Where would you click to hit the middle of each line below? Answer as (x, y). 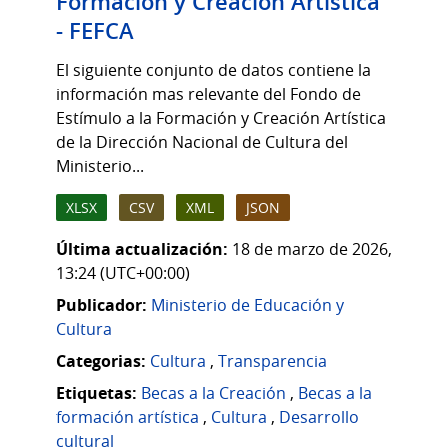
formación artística (127, 417)
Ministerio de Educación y (247, 305)
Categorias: (101, 361)
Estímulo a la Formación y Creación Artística (221, 117)
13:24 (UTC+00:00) (123, 273)
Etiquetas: (96, 393)
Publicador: (101, 305)
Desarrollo (319, 417)
